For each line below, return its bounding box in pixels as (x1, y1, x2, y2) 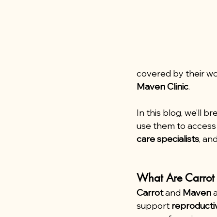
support (137, 200, 171, 211)
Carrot (137, 187, 163, 198)
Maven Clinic (137, 81, 188, 92)
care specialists (137, 133, 199, 144)
